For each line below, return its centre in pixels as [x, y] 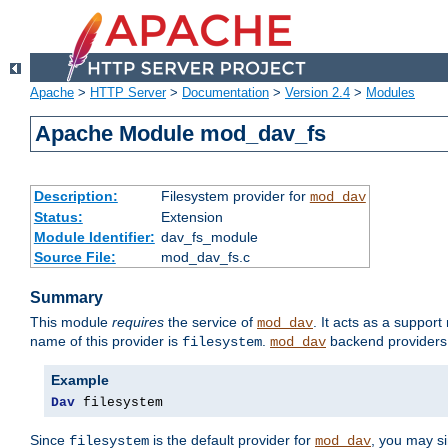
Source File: [74, 257]
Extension [191, 217]
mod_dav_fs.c [205, 257]
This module [71, 322]
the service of [210, 322]
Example [80, 380]
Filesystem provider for [235, 196]
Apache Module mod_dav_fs [181, 134]
